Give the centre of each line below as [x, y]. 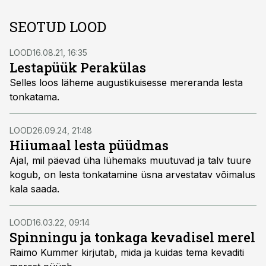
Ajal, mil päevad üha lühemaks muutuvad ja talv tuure [130, 160]
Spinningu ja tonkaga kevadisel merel [132, 237]
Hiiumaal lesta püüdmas [89, 145]
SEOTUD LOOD [58, 27]
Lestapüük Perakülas [78, 67]
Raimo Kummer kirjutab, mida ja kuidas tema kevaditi [127, 252]
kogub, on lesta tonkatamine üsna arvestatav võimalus [132, 175]
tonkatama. [34, 97]
